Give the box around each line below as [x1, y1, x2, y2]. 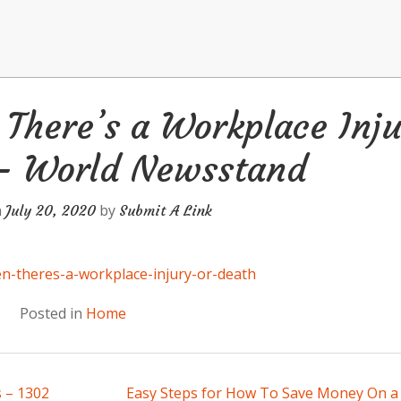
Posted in [20, 303, 86, 324]
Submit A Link [119, 201, 212, 220]
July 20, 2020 [5, 201, 96, 220]
